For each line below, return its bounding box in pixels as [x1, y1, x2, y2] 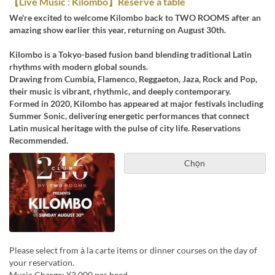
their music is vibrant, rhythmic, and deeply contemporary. [9, 86, 231, 96]
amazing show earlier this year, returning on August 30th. [9, 25, 226, 35]
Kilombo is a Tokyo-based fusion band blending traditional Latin [9, 49, 252, 60]
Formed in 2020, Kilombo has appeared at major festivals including [9, 98, 263, 109]
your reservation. [9, 257, 74, 268]
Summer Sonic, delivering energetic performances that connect [9, 110, 249, 121]
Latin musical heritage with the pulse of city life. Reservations [9, 123, 241, 133]
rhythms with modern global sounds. [9, 61, 148, 72]
